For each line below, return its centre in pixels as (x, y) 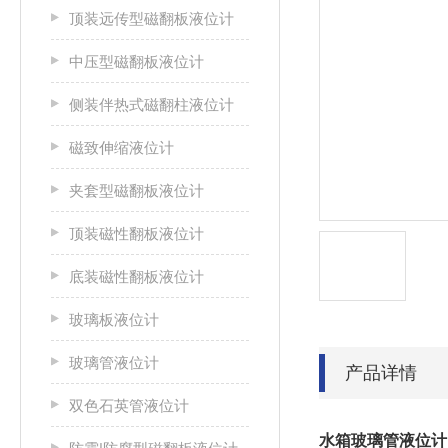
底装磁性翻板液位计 (136, 276)
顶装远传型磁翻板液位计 (151, 18)
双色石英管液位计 (129, 405)
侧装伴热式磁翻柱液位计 (151, 104)
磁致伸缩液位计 (121, 147)
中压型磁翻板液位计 (136, 61)
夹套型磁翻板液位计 (136, 190)
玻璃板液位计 (114, 319)
